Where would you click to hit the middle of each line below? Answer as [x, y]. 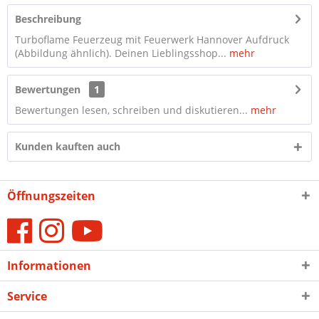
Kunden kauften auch [68, 146]
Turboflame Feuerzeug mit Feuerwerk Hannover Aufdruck [152, 40]
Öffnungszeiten [51, 196]
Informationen [49, 266]
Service [27, 296]
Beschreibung [48, 19]
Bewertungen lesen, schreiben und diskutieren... [131, 110]
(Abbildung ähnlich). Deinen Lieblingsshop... [121, 53]
